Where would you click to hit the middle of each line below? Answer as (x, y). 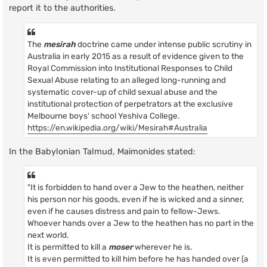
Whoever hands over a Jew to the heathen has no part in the (141, 223)
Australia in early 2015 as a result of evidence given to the (136, 56)
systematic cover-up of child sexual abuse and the (122, 91)
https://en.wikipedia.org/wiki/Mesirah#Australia (117, 127)
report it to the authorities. (62, 8)
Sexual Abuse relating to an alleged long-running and (127, 80)
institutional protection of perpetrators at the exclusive (130, 103)
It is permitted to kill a (68, 247)
